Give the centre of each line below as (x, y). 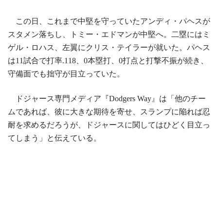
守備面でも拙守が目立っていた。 (66, 74)
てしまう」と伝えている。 (54, 138)
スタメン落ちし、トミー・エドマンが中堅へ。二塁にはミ (109, 34)
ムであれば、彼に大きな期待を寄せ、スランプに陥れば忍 (109, 112)
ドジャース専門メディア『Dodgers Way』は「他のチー (107, 99)
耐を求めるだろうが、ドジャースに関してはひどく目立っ (109, 125)
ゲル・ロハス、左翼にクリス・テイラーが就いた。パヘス (109, 47)
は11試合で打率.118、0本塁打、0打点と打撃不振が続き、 (108, 61)
